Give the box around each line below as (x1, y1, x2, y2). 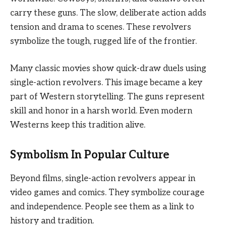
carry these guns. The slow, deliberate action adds (10, 8, 206, 18)
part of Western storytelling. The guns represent (10, 91, 205, 102)
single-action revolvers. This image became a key (10, 77, 202, 88)
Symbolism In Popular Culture (10, 148, 169, 162)
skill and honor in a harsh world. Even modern (10, 105, 192, 116)
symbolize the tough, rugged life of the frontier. (10, 36, 197, 46)
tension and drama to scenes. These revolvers (10, 22, 191, 32)
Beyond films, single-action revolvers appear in (10, 173, 195, 184)
